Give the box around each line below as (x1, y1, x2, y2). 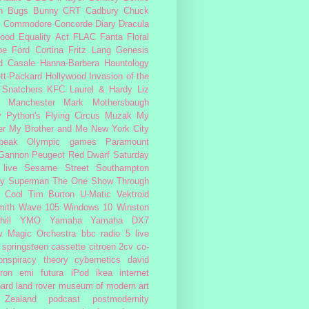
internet (119, 268, 150, 278)
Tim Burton (28, 189, 75, 199)
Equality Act (19, 32, 69, 42)
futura (41, 268, 64, 278)
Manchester (8, 97, 55, 108)
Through (117, 176, 149, 186)
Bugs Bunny (7, 6, 59, 16)
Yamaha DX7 (90, 215, 149, 226)
